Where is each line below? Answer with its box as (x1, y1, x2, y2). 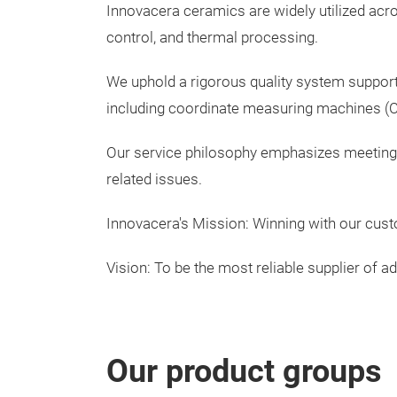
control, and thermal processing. (106, 29, 318, 46)
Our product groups (106, 353, 382, 390)
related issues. (106, 171, 202, 188)
